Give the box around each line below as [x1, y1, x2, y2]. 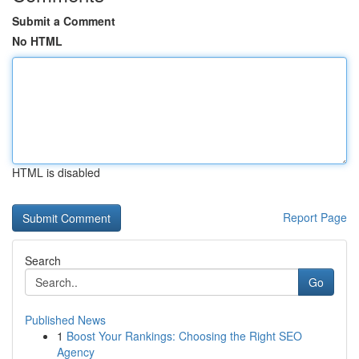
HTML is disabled [12, 164, 100, 180]
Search [25, 252, 61, 268]
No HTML [12, 33, 63, 49]
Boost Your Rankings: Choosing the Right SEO [67, 328, 302, 344]
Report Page [283, 209, 347, 225]
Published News [25, 312, 106, 328]
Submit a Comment [12, 13, 115, 29]
